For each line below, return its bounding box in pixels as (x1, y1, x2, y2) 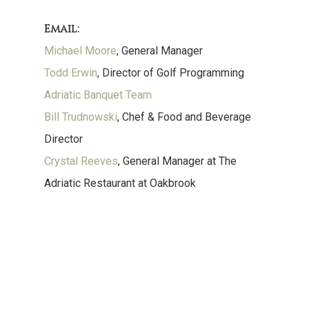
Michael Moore (44, 44, 117, 57)
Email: (44, 21, 80, 37)
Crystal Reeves (44, 154, 119, 168)
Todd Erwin (44, 66, 98, 79)
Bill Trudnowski (44, 110, 118, 123)
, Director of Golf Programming (97, 66, 245, 79)
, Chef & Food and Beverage (117, 110, 252, 123)
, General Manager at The (118, 154, 237, 168)
